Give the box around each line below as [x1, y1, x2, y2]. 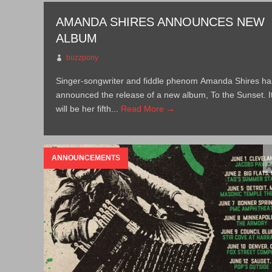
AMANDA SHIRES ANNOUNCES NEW [56, 15, 265, 29]
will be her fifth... [56, 104, 121, 114]
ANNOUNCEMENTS [52, 154, 120, 162]
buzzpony [66, 53, 99, 62]
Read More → [121, 104, 175, 114]
